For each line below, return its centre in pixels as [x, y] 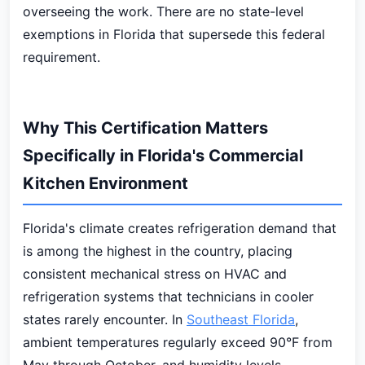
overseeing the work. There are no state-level [163, 11]
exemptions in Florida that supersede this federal [174, 34]
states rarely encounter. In [105, 319]
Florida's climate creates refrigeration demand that [180, 228]
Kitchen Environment [106, 183]
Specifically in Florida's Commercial [163, 156]
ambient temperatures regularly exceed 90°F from [178, 342]
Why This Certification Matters [145, 128]
